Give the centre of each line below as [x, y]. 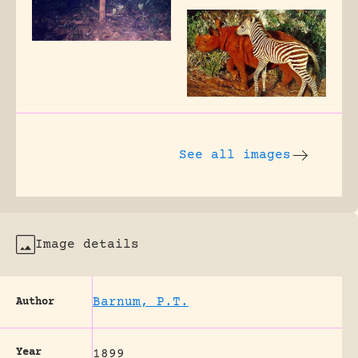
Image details [87, 244]
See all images [235, 155]
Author [35, 302]
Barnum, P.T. [141, 302]
